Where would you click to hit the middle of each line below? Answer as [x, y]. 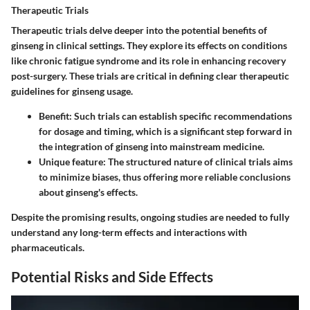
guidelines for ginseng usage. [72, 91]
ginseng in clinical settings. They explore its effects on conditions [149, 46]
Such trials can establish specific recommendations [182, 116]
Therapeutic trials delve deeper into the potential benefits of [139, 30]
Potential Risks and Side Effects [112, 277]
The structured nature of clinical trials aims [199, 162]
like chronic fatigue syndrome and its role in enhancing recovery [148, 61]
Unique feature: [72, 162]
